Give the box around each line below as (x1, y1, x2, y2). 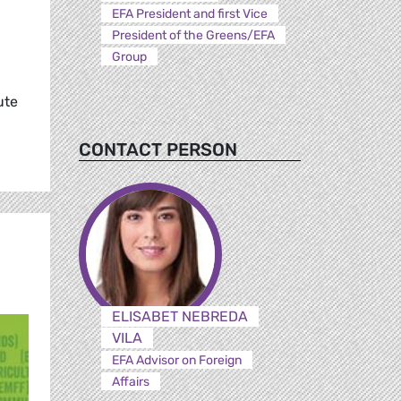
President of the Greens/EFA (111, 27, 275, 43)
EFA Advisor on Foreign (111, 352, 242, 368)
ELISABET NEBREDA (111, 307, 248, 325)
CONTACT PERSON (79, 138, 237, 160)
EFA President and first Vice (111, 5, 268, 21)
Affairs (111, 373, 149, 389)
